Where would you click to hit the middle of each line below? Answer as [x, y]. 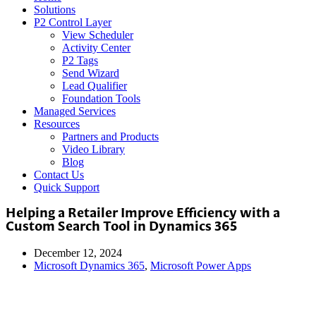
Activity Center [96, 47]
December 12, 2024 [78, 253]
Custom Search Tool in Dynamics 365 [121, 227]
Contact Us [59, 174]
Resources [57, 123]
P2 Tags [80, 60]
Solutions [55, 9]
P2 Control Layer [73, 22]
